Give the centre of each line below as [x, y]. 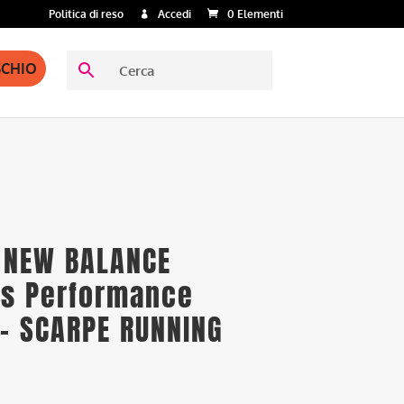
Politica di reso [86, 14]
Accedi [174, 14]
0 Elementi [255, 14]
